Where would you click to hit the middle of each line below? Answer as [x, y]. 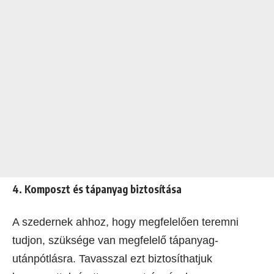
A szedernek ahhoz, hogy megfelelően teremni [125, 222]
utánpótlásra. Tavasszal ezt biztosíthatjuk [112, 259]
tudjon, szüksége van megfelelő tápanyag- [115, 241]
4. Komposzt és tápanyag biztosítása [97, 189]
